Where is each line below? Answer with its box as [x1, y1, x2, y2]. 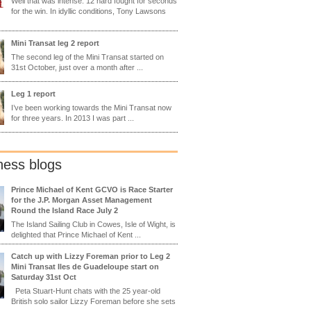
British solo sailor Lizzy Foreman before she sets [11, 296, 176, 305]
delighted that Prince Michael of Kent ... [11, 230, 141, 239]
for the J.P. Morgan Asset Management [11, 195, 152, 204]
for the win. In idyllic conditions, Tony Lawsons [11, 6, 166, 15]
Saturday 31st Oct [11, 272, 76, 281]
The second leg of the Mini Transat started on [11, 52, 164, 61]
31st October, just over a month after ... [11, 62, 143, 72]
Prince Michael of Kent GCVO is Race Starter [11, 185, 173, 194]
